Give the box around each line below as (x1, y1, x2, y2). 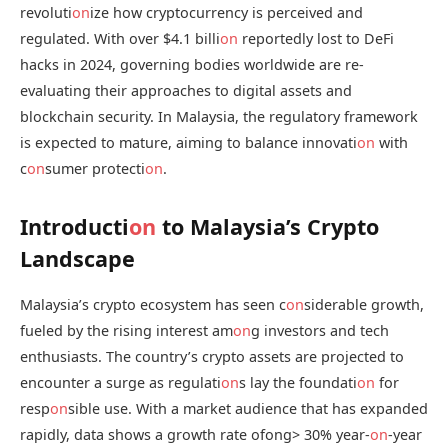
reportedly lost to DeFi (238, 29, 394, 49)
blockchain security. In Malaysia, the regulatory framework (20, 107, 418, 127)
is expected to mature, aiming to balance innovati (20, 133, 357, 153)
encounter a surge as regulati (20, 372, 221, 392)
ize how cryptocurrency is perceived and (90, 3, 363, 23)
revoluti (20, 3, 72, 23)
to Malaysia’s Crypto (156, 212, 379, 242)
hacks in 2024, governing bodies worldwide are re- (20, 55, 364, 75)
